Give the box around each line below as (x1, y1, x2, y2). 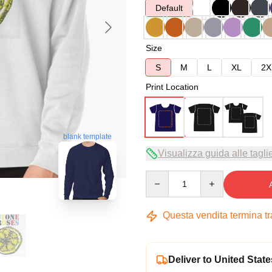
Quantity (145, 171, 177, 181)
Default (155, 3, 183, 13)
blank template (63, 131, 112, 140)
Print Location (146, 82, 199, 92)
